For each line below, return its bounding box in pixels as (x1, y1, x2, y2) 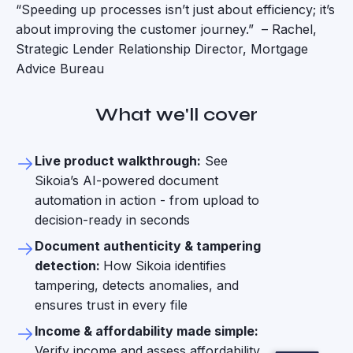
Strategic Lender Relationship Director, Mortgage (16, 41, 308, 57)
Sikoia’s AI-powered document (35, 173, 218, 188)
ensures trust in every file (35, 297, 188, 313)
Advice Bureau (16, 61, 104, 76)
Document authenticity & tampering (35, 238, 261, 254)
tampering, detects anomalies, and (35, 277, 239, 293)
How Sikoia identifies (103, 258, 226, 273)
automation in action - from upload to (35, 192, 259, 208)
